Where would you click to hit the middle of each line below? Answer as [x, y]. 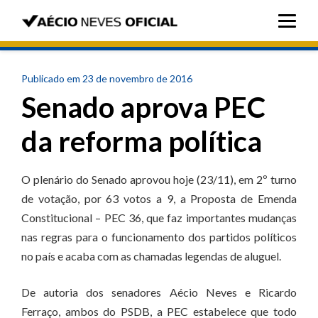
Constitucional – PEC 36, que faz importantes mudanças [159, 218]
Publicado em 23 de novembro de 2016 [107, 78]
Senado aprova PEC [143, 107]
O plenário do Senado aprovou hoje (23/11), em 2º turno [159, 179]
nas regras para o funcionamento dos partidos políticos [159, 237]
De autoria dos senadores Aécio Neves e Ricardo [159, 292]
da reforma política [142, 141]
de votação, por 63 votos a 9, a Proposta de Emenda [159, 198]
